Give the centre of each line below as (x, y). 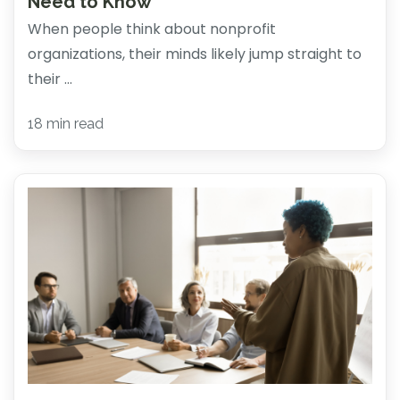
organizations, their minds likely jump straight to (195, 54)
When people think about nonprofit (152, 29)
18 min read (66, 124)
